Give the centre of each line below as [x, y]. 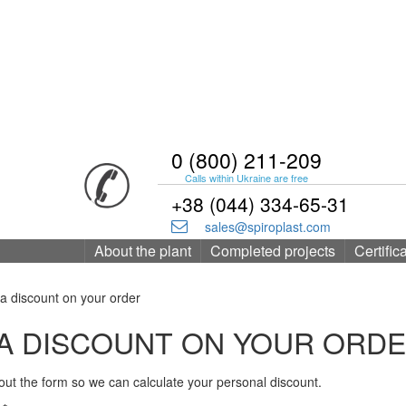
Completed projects [273, 251]
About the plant [143, 251]
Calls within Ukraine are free [247, 178]
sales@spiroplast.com [268, 227]
